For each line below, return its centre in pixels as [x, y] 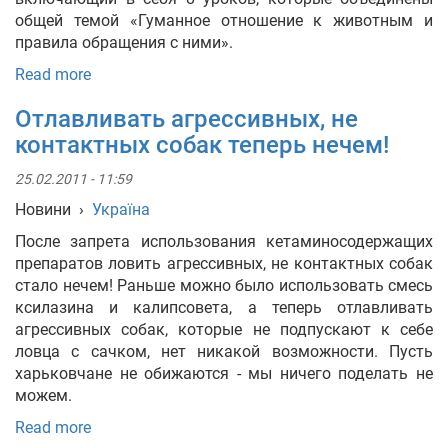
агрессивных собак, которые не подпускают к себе [224, 329]
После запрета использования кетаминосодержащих [224, 241]
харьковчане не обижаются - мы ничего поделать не [224, 373]
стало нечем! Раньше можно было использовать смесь [224, 285]
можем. [43, 395]
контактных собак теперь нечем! [202, 145]
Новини [43, 209]
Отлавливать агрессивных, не [186, 119]
